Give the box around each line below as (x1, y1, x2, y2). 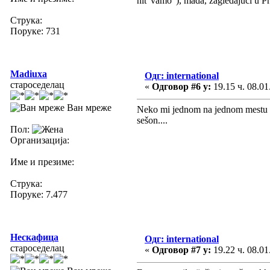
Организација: (10, 134, 69, 145)
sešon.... (137, 115, 168, 125)
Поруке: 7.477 (10, 189, 67, 199)
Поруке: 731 (10, 25, 60, 36)
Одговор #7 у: (152, 244, 211, 255)
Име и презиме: (10, 156, 74, 167)
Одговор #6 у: (152, 81, 211, 92)
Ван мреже (64, 102, 111, 113)
